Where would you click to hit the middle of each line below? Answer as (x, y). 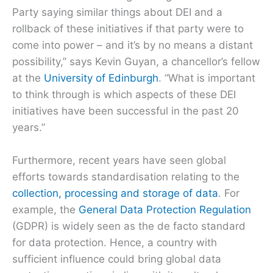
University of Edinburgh (101, 78)
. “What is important (207, 78)
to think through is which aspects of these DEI (124, 94)
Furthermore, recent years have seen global (119, 160)
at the (28, 78)
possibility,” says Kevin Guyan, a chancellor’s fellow (136, 61)
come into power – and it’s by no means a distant (133, 45)
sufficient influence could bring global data (117, 259)
